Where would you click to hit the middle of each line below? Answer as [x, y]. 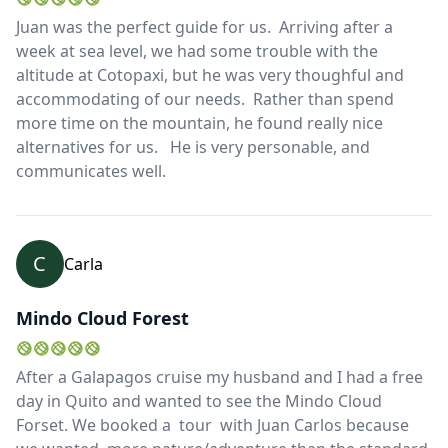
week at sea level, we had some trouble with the [197, 51]
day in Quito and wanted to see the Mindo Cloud [199, 401]
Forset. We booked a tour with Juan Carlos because [212, 425]
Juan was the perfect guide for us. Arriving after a [204, 27]
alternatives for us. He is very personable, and [193, 147]
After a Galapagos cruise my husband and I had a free [219, 377]
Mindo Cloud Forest [102, 318]
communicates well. [95, 171]
